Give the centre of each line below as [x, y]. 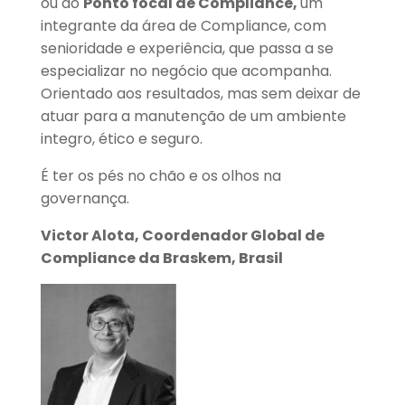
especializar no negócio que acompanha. [186, 71]
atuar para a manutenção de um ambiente [193, 117]
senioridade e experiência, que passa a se [187, 49]
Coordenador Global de [233, 236]
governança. [85, 199]
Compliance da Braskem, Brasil [161, 259]
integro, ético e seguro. [121, 139]
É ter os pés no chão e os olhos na [160, 176]
